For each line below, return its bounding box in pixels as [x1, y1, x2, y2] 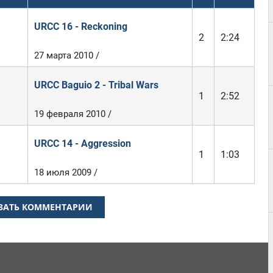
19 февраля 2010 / [34, 108, 112, 119]
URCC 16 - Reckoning [34, 21, 127, 32]
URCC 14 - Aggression [34, 138, 131, 149]
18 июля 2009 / [34, 167, 97, 178]
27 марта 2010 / [34, 50, 99, 61]
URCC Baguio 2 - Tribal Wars [34, 79, 158, 91]
